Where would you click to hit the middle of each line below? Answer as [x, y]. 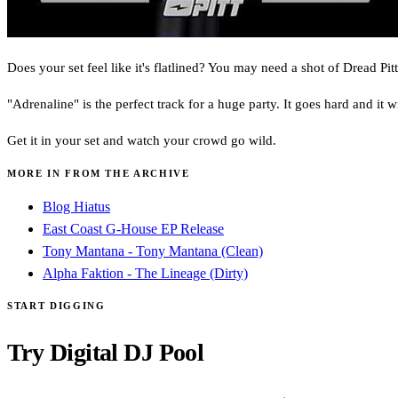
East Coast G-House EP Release [133, 228]
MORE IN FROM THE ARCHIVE [99, 173]
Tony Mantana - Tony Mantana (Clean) [153, 251]
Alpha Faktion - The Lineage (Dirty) [145, 273]
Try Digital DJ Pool [106, 352]
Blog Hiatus [76, 206]
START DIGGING [56, 305]
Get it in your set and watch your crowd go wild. [142, 140]
